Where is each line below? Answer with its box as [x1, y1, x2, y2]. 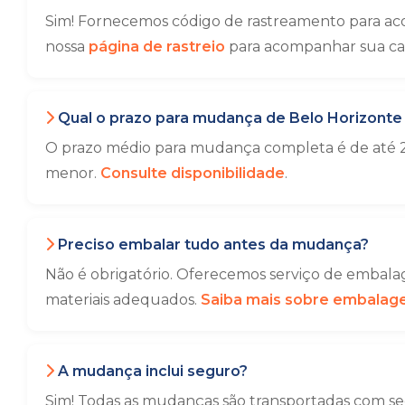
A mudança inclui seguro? [54, 363, 248, 380]
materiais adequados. [45, 291, 201, 308]
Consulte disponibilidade [100, 165, 285, 182]
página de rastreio [89, 38, 225, 55]
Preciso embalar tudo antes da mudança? [54, 236, 369, 253]
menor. [45, 165, 100, 182]
